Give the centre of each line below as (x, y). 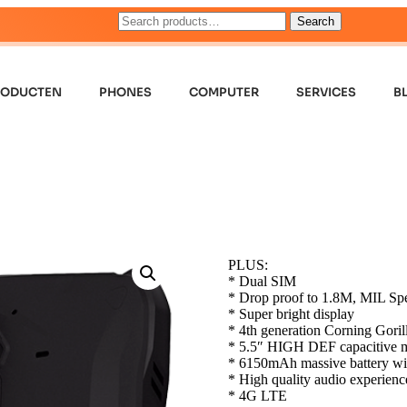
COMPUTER (224, 92)
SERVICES (327, 92)
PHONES (126, 92)
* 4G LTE (257, 395)
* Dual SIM (262, 281)
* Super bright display (291, 313)
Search (316, 21)
